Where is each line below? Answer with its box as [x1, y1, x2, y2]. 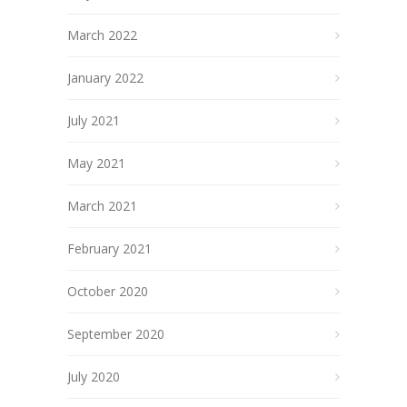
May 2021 [67, 154, 125, 172]
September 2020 [67, 324, 164, 342]
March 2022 [67, 25, 137, 44]
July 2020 [67, 367, 120, 385]
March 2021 [67, 196, 137, 214]
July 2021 [67, 111, 120, 129]
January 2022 [67, 68, 144, 86]
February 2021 [67, 239, 152, 257]
